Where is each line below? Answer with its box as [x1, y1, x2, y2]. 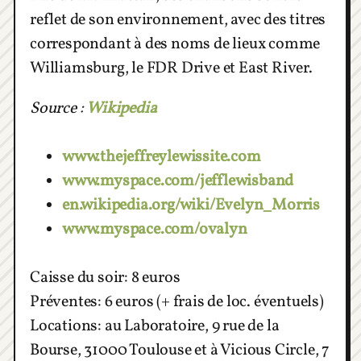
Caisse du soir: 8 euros [30, 267, 180, 290]
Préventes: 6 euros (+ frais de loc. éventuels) [30, 291, 324, 314]
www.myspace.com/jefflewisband [62, 170, 294, 193]
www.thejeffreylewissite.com [62, 146, 261, 169]
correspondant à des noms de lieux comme [30, 33, 321, 56]
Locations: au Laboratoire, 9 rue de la [30, 315, 280, 338]
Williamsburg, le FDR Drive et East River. [30, 57, 313, 81]
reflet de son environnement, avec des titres [30, 9, 326, 32]
